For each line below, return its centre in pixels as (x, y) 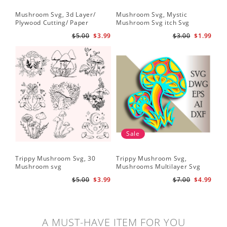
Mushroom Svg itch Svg (153, 22)
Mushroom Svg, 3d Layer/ (55, 14)
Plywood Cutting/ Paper (52, 22)
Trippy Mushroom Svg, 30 (55, 158)
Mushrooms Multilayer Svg (158, 166)
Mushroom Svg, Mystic (152, 14)
